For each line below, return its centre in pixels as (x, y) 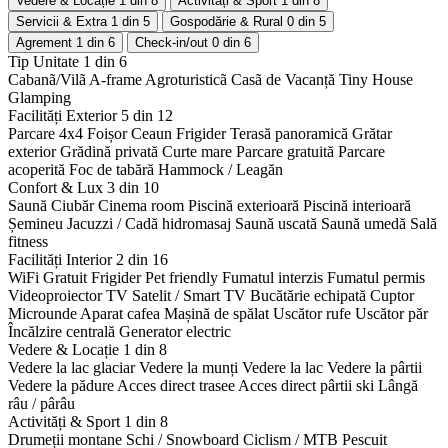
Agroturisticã (186, 80)
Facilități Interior (62, 260)
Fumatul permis (376, 278)
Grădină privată (109, 152)
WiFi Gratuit (47, 278)
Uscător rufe (312, 314)
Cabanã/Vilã (47, 80)
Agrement (44, 43)
